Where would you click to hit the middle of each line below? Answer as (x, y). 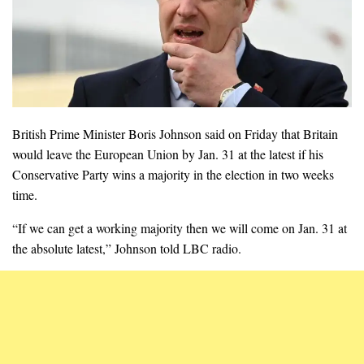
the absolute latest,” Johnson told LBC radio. (127, 248)
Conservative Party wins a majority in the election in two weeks (173, 174)
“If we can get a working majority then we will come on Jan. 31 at (180, 227)
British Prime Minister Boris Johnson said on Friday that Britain (175, 133)
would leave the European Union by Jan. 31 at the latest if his (168, 154)
